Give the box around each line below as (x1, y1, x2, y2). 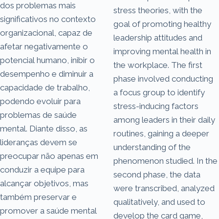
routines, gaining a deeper (113, 128, 209, 138)
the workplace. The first (113, 60, 202, 70)
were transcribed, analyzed (113, 183, 215, 193)
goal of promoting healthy (113, 19, 211, 29)
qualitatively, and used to (113, 197, 205, 207)
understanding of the (113, 142, 191, 152)
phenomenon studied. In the (113, 155, 218, 166)
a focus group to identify (113, 87, 205, 97)
